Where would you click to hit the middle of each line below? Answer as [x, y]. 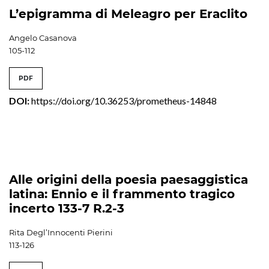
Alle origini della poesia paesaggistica [128, 179]
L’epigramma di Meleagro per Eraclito [128, 14]
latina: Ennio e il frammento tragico [122, 194]
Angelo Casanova [43, 38]
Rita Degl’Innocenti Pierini [61, 232]
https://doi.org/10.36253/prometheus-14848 [124, 100]
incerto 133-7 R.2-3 [67, 208]
